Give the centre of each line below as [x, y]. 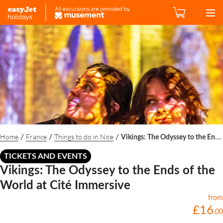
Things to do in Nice [84, 137]
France [36, 137]
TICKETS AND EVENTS [46, 157]
